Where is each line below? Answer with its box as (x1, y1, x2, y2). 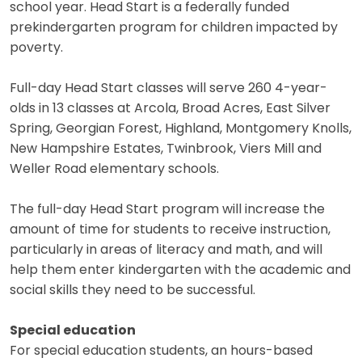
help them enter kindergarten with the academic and (10, 263, 351, 277)
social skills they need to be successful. (10, 284, 255, 297)
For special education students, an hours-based (10, 344, 313, 358)
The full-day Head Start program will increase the (10, 203, 325, 217)
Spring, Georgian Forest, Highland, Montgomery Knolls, (10, 122, 351, 136)
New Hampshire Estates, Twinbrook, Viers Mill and (10, 142, 322, 156)
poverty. (10, 41, 63, 55)
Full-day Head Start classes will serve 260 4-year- (10, 82, 327, 95)
